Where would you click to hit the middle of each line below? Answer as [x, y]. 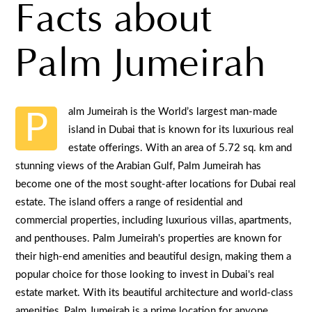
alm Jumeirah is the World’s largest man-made [173, 111]
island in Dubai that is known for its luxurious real [181, 130]
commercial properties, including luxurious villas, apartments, [154, 220]
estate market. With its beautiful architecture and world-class [155, 292]
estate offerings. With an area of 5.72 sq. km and [180, 148]
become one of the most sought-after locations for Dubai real [156, 184]
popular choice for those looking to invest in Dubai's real [145, 274]
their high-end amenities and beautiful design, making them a [154, 256]
